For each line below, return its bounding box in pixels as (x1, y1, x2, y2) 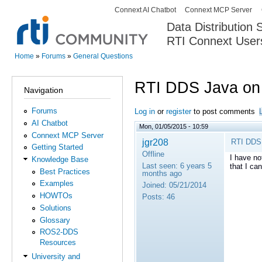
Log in (135, 106, 155, 116)
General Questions (73, 52, 133, 61)
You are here (15, 61, 63, 71)
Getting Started (32, 143, 84, 152)
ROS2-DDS (39, 227, 78, 237)
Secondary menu (105, 9, 171, 19)
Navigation (24, 85, 63, 95)
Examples (39, 179, 74, 188)
